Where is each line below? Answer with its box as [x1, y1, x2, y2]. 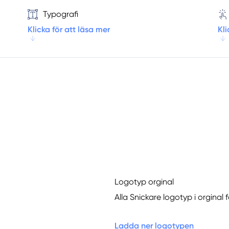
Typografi [42, 9, 78, 19]
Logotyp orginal [114, 177, 174, 187]
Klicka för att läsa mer [27, 25, 110, 35]
